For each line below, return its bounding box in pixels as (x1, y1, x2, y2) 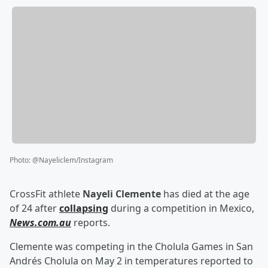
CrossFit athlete (10, 187, 83, 201)
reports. (71, 216, 110, 230)
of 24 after (10, 202, 59, 215)
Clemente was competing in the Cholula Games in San (10, 240, 253, 254)
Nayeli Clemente (83, 187, 161, 201)
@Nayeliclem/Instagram (32, 155, 113, 166)
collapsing (59, 202, 108, 215)
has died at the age (161, 187, 249, 201)
